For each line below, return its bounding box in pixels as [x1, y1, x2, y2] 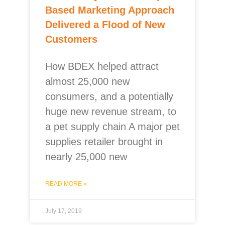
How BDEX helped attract [45, 61, 159, 72]
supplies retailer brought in [45, 136, 163, 147]
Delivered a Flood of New [45, 19, 165, 30]
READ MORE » [45, 180, 87, 187]
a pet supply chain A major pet [45, 121, 180, 132]
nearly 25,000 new [45, 151, 127, 162]
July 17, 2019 [45, 207, 82, 214]
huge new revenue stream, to [45, 106, 176, 117]
